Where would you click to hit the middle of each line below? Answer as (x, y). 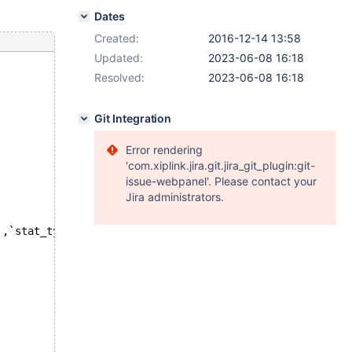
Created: (117, 38)
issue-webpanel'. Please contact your (221, 181)
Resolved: (119, 77)
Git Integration (133, 118)
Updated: (119, 58)
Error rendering (164, 150)
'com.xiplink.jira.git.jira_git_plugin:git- (220, 165)
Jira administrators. (175, 197)
